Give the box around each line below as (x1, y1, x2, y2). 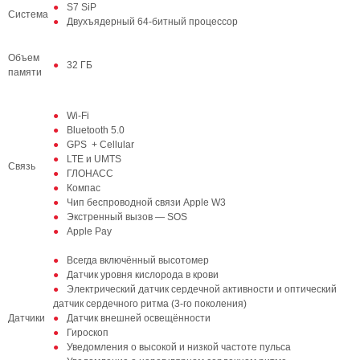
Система (8, 9, 48, 20)
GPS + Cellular (67, 139, 134, 150)
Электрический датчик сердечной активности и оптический (67, 284, 337, 295)
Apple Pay (67, 226, 112, 237)
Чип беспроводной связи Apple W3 (67, 197, 226, 208)
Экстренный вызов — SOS (67, 211, 187, 223)
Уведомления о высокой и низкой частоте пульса (67, 342, 291, 353)
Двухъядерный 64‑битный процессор (67, 16, 238, 27)
